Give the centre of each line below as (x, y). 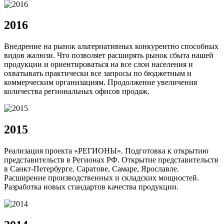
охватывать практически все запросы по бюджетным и (98, 73)
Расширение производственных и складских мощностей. (101, 178)
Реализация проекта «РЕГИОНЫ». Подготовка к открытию (106, 151)
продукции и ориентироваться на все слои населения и (98, 64)
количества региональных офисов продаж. (77, 91)
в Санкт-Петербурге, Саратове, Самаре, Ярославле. (91, 169)
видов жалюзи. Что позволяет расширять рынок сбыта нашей (109, 55)
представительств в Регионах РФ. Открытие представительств (111, 160)
